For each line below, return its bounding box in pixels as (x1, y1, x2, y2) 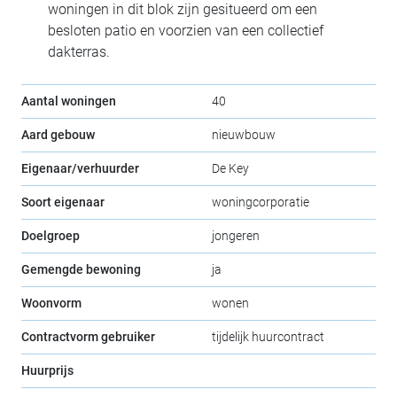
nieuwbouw (212, 127, 276, 142)
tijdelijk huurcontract (212, 329, 324, 344)
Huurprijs (21, 362, 74, 378)
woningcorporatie (212, 194, 309, 209)
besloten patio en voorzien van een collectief (48, 21, 323, 39)
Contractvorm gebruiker (21, 329, 155, 344)
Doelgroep (21, 228, 80, 243)
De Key (212, 160, 249, 175)
